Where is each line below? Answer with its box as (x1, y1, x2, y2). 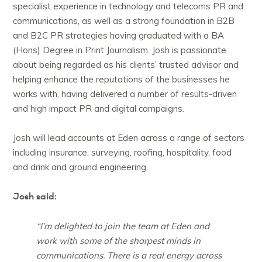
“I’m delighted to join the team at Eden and (36, 220, 210, 232)
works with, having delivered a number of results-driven (13, 88, 237, 100)
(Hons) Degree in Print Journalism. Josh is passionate (13, 44, 227, 56)
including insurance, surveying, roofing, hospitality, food (13, 147, 232, 158)
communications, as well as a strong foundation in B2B (13, 15, 235, 27)
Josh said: (13, 190, 57, 204)
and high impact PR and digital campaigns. (13, 103, 185, 115)
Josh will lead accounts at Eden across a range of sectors (13, 132, 245, 144)
